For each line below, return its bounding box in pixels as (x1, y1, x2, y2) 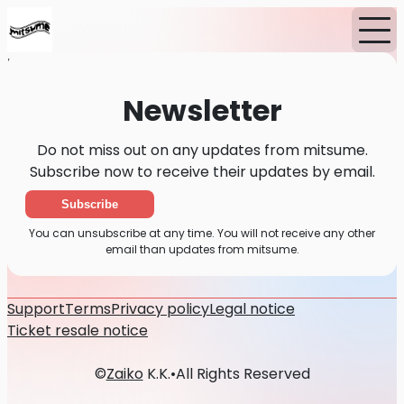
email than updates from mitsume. (105, 242, 299, 258)
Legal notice (209, 298, 295, 320)
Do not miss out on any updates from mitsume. (36, 140, 368, 161)
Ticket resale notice (7, 320, 148, 342)
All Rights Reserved (175, 363, 310, 385)
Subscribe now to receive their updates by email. (29, 161, 375, 183)
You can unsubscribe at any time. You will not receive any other (29, 225, 375, 242)
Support (7, 298, 65, 320)
